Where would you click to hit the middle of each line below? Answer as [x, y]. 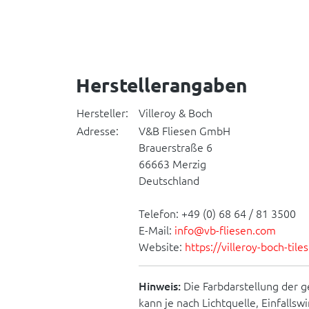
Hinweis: [160, 286]
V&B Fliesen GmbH [185, 130]
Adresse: [98, 130]
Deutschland [169, 180]
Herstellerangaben [161, 84]
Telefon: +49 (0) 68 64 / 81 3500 [217, 213]
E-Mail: [157, 230]
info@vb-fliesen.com [225, 230]
